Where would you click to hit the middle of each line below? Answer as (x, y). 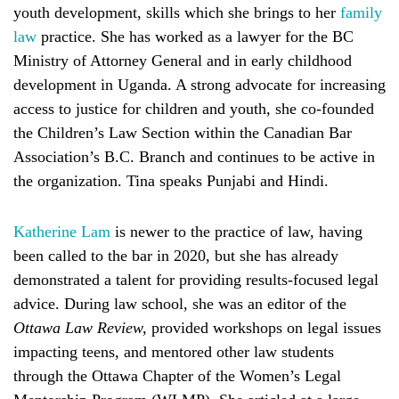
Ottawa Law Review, (82, 328)
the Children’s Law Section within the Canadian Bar (183, 133)
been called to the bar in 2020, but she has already (176, 256)
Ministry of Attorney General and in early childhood (183, 61)
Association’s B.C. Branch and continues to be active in (194, 157)
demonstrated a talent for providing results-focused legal (196, 280)
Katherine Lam (62, 232)
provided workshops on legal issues (266, 328)
